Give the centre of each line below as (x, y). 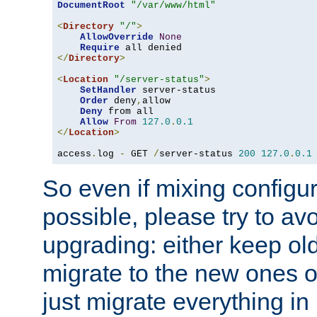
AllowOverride (117, 38)
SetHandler (108, 91)
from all (128, 112)
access (74, 154)
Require (100, 48)
